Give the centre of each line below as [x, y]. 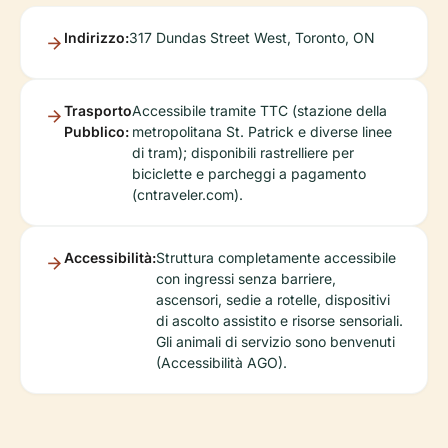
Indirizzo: [96, 37]
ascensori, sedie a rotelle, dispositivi [273, 299]
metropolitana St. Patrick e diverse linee [262, 131]
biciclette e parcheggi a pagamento [249, 173]
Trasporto [98, 110]
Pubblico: [96, 131]
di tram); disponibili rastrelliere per [243, 152]
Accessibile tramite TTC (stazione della [259, 110]
